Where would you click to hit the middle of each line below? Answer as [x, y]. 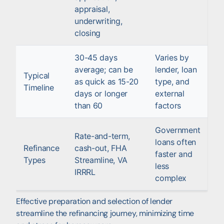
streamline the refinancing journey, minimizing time [105, 213]
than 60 [89, 105]
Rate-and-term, [102, 136]
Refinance [41, 148]
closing [88, 33]
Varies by [172, 57]
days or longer [101, 93]
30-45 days [96, 57]
